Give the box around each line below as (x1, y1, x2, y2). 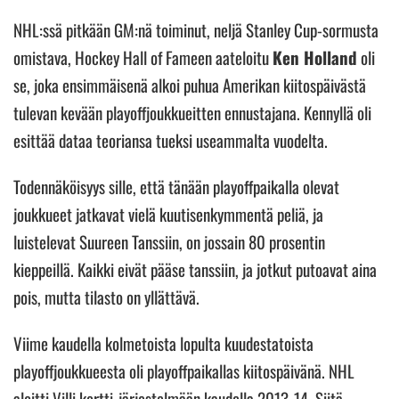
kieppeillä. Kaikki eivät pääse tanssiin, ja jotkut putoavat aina (13, 256, 377, 281)
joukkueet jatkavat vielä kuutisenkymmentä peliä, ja (13, 200, 323, 226)
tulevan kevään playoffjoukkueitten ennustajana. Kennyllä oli (13, 99, 371, 125)
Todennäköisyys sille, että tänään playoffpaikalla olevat (13, 173, 339, 199)
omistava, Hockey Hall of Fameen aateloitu (13, 44, 273, 69)
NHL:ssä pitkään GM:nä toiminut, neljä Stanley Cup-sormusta (13, 16, 379, 42)
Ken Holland (273, 44, 357, 69)
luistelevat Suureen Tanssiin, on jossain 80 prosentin (13, 228, 325, 254)
